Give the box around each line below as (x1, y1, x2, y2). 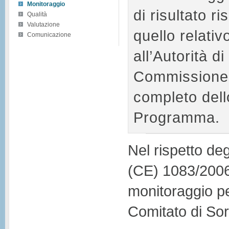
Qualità (27, 10, 47, 18)
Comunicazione (27, 31, 71, 38)
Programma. (133, 108, 220, 126)
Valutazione (27, 20, 60, 28)
